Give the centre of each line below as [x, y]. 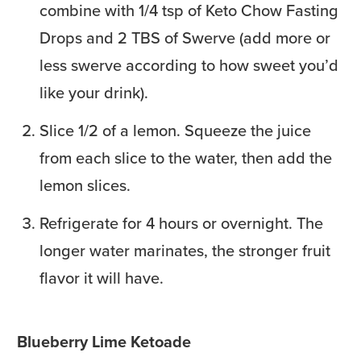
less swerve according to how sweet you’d [189, 65]
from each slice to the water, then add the [186, 158]
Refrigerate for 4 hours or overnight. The [181, 223]
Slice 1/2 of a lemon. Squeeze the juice [175, 130]
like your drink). [94, 92]
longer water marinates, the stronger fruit [185, 250]
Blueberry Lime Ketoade [104, 341]
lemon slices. [85, 185]
